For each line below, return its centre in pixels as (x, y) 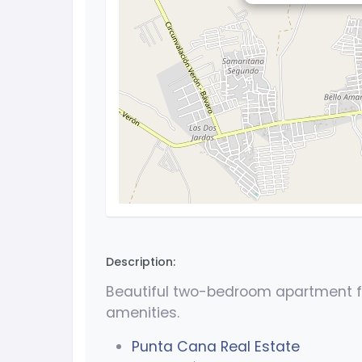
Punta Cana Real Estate (216, 347)
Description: (141, 262)
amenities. (143, 313)
